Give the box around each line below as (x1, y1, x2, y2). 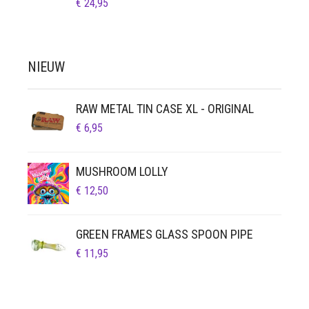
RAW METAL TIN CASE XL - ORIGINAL (76, 101, 254, 116)
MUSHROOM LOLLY (76, 164, 168, 179)
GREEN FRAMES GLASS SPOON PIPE (76, 227, 253, 241)
